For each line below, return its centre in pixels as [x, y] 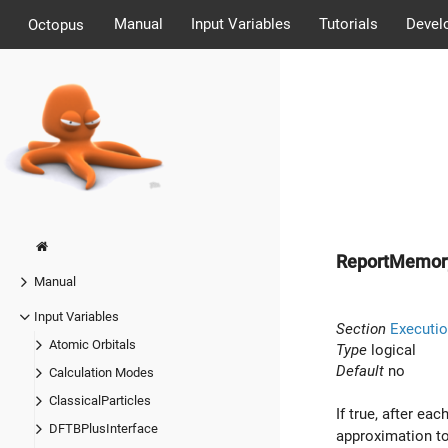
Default [360, 370]
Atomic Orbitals [92, 345]
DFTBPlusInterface [103, 429]
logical [391, 349]
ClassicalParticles [100, 401]
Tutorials [348, 24]
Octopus [56, 24]
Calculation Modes [101, 373]
